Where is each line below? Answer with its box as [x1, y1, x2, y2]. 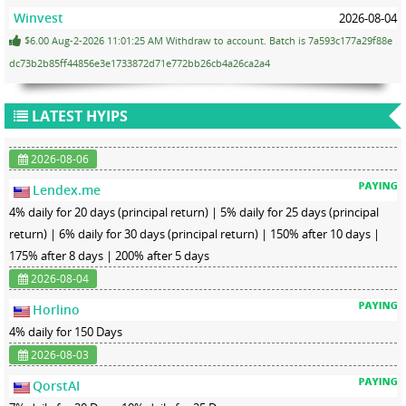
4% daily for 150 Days [9, 323, 122, 340]
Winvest [14, 8, 63, 26]
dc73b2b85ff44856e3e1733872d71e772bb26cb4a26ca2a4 [9, 55, 270, 70]
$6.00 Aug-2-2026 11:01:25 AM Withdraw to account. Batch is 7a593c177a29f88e [22, 33, 392, 47]
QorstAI [33, 376, 80, 394]
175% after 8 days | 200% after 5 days [9, 246, 209, 264]
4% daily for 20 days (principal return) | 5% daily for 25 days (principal [9, 203, 379, 220]
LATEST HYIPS [28, 105, 128, 126]
